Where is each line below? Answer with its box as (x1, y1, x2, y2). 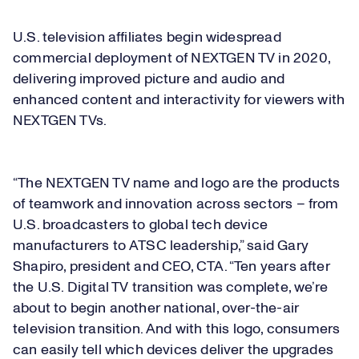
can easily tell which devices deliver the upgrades (13, 343, 333, 357)
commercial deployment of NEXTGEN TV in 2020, (13, 51, 330, 66)
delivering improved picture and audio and (13, 72, 285, 87)
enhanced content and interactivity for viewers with (13, 93, 345, 107)
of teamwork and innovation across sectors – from (13, 197, 339, 212)
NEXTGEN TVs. (13, 114, 107, 128)
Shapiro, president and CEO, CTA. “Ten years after (13, 260, 330, 274)
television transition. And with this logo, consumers (13, 322, 341, 337)
